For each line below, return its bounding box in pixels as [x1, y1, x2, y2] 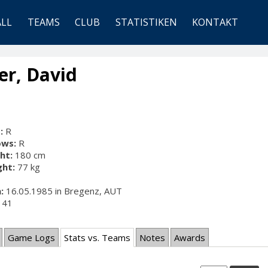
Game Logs [8, 232, 55, 244]
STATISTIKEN [115, 16, 177, 29]
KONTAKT [192, 16, 239, 29]
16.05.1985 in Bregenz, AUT [4, 185, 122, 197]
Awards [174, 232, 205, 244]
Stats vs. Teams [64, 232, 130, 244]
